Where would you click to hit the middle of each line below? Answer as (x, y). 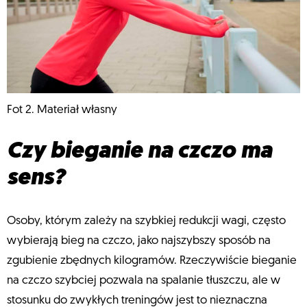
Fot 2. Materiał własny (62, 110)
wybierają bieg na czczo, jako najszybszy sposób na (139, 241)
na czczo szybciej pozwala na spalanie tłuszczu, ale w (144, 280)
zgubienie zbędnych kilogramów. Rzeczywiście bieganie (152, 260)
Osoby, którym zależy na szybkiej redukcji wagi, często (146, 221)
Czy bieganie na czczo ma (139, 152)
